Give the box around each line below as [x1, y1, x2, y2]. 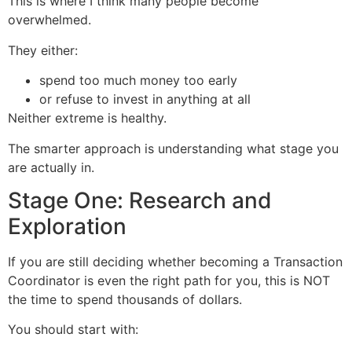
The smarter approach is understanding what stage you [8, 140, 339, 156]
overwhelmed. [8, 12, 91, 28]
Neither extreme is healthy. [8, 110, 167, 126]
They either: [8, 42, 78, 58]
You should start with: [8, 321, 138, 338]
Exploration [8, 213, 126, 240]
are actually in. [8, 159, 94, 175]
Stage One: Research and [8, 187, 272, 214]
